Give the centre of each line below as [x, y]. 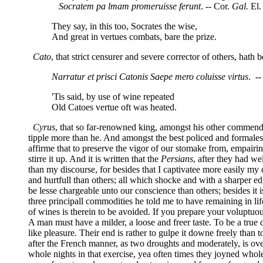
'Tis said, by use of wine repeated [113, 96]
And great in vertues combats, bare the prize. [134, 36]
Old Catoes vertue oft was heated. [114, 107]
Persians [177, 159]
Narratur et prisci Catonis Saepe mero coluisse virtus [150, 76]
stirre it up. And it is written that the [95, 159]
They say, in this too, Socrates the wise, [124, 26]
